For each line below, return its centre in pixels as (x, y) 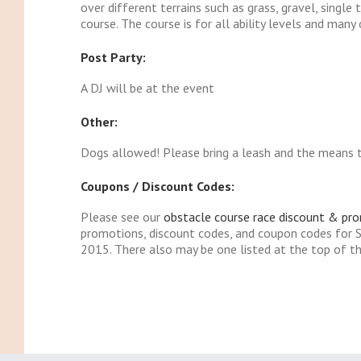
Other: (99, 122)
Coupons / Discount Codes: (157, 187)
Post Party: (113, 58)
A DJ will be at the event (147, 88)
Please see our (122, 217)
